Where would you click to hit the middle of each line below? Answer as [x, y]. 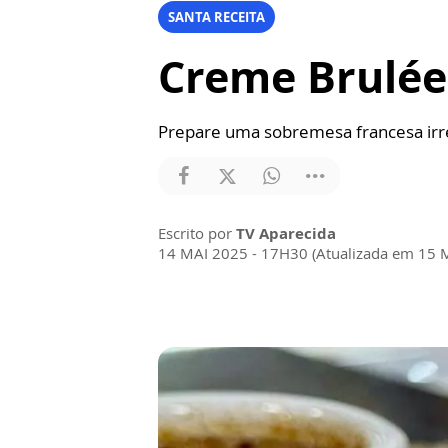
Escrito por [197, 233]
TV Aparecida [286, 233]
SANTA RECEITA [216, 17]
